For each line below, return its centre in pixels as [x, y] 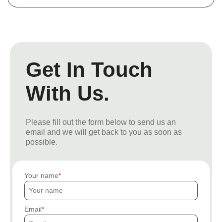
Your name [41, 175]
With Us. [68, 93]
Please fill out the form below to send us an [101, 122]
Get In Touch [89, 69]
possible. [42, 142]
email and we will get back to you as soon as [104, 132]
